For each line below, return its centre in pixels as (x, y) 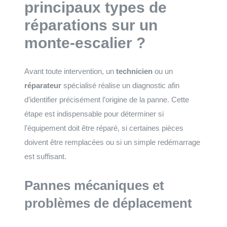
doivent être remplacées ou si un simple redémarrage (112, 142)
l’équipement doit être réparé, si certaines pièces (104, 128)
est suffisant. (45, 156)
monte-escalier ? (85, 43)
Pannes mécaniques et (94, 185)
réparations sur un (91, 25)
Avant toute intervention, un (70, 71)
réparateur (43, 85)
